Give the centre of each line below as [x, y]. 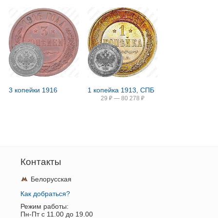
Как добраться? [45, 194]
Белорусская [51, 179]
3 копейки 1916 [33, 90]
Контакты [41, 162]
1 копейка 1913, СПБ [121, 90]
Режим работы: [44, 206]
